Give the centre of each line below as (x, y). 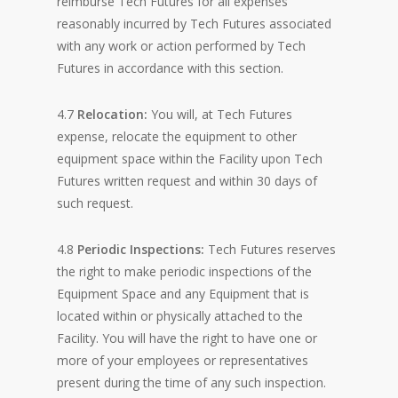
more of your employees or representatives (183, 360)
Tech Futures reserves (272, 249)
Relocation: (114, 114)
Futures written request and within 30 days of (187, 181)
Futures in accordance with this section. (170, 68)
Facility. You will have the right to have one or (187, 338)
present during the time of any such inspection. (191, 382)
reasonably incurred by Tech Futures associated (194, 24)
